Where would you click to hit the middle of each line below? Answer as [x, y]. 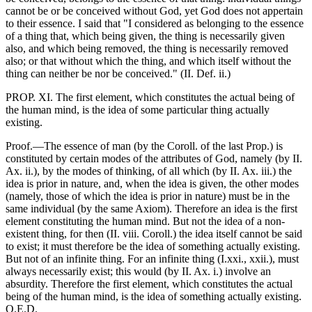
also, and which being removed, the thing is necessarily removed [147, 49]
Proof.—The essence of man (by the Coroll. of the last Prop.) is [144, 146]
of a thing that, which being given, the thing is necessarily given [145, 36]
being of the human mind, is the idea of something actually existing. [154, 297]
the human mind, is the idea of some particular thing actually [138, 110]
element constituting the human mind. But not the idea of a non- [145, 221]
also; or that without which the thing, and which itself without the [148, 61]
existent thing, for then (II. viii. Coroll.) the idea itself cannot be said [154, 234]
